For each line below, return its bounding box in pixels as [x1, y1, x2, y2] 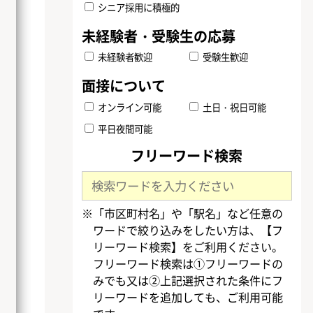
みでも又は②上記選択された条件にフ [93, 272, 284, 289]
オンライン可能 [96, 99, 162, 114]
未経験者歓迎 [96, 50, 153, 64]
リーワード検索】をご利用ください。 [93, 238, 284, 256]
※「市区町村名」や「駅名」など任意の [82, 205, 284, 222]
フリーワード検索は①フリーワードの [93, 255, 284, 272]
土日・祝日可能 [201, 99, 267, 114]
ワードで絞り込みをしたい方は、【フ [93, 221, 284, 239]
